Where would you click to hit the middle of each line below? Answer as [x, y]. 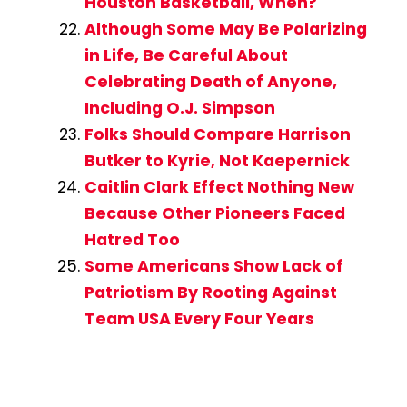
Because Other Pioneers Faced [214, 214]
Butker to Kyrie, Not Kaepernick [217, 161]
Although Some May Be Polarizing [225, 30]
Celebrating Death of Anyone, [210, 82]
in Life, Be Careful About [186, 56]
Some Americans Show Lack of [213, 267]
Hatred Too [132, 240]
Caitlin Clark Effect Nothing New [219, 188]
